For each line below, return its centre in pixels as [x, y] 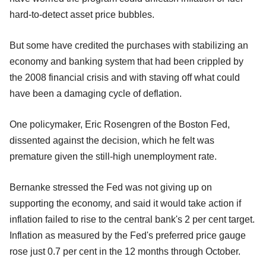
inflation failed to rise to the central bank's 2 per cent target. [132, 220]
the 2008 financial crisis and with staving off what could [125, 78]
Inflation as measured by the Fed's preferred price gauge [128, 236]
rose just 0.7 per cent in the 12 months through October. [125, 252]
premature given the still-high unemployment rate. [113, 157]
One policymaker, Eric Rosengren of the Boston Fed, [120, 125]
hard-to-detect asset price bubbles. [82, 15]
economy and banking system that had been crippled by [126, 62]
